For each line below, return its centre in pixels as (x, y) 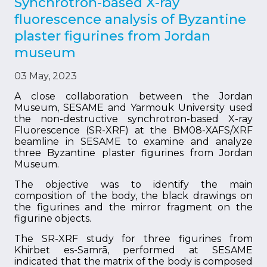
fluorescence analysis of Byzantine (130, 19)
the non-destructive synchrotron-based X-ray (133, 119)
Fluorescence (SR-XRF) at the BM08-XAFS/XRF (133, 130)
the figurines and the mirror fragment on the (133, 207)
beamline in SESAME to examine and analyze (133, 142)
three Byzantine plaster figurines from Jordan (133, 153)
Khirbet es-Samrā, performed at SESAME (133, 250)
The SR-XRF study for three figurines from (133, 239)
